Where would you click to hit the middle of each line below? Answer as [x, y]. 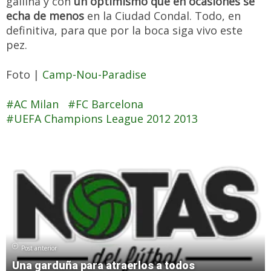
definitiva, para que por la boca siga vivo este [124, 30]
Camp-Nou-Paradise [94, 74]
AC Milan [36, 104]
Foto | [24, 74]
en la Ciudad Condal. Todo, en [162, 16]
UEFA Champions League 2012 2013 [106, 119]
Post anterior [39, 248]
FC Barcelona [109, 104]
